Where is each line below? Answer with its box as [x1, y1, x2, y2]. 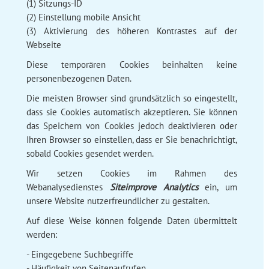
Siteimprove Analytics [109, 181, 198, 193]
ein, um [198, 181, 238, 193]
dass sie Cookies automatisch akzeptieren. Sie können [26, 106, 238, 118]
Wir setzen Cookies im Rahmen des [26, 167, 238, 179]
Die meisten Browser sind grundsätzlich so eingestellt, [26, 92, 238, 104]
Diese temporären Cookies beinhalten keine [26, 58, 238, 70]
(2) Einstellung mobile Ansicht [26, 11, 141, 23]
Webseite [26, 38, 61, 50]
